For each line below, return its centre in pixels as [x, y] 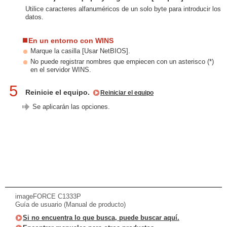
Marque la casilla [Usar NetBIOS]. [80, 51]
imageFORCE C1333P [48, 196]
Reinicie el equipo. [59, 92]
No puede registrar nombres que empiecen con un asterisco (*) [122, 62]
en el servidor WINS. [61, 70]
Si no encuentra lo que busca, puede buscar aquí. [101, 218]
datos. [34, 17]
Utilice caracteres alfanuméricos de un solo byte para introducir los [123, 9]
